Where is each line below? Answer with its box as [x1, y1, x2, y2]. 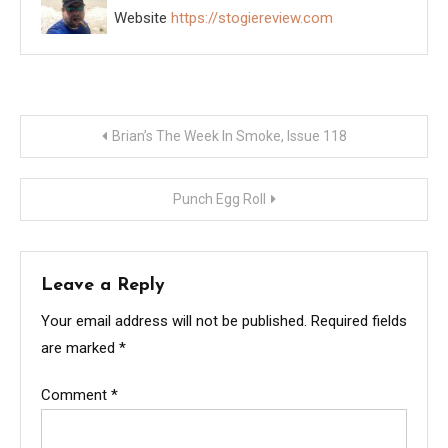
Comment [41, 386, 111, 405]
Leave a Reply [41, 276, 165, 296]
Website [114, 8, 168, 27]
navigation [19, 166, 168, 198]
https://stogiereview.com [171, 8, 334, 27]
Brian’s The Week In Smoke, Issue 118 [111, 128, 347, 145]
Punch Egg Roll [172, 191, 266, 208]
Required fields [311, 312, 407, 331]
